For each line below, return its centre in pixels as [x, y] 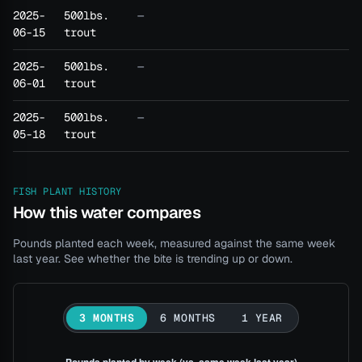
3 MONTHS [107, 318]
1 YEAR [262, 318]
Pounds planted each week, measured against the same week [174, 244]
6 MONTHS [188, 318]
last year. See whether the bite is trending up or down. [153, 259]
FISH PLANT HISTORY [67, 192]
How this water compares [107, 213]
